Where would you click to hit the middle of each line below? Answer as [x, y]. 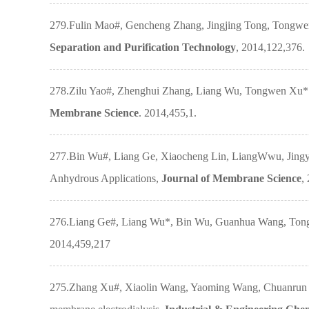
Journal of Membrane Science [231, 178]
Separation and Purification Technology [143, 47]
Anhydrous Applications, [106, 178]
